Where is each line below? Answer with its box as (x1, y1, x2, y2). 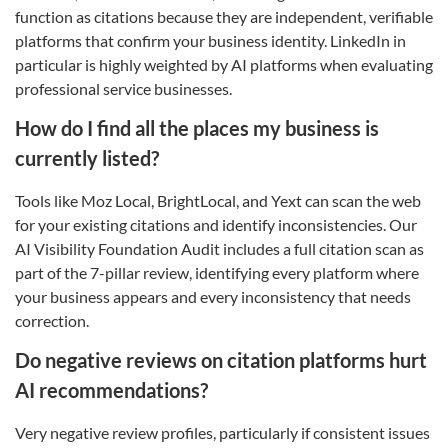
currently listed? (15, 146, 159, 171)
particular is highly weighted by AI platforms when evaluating (15, 55, 433, 75)
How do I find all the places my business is (15, 116, 379, 141)
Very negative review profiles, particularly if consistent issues (15, 423, 430, 443)
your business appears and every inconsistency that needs (15, 287, 411, 307)
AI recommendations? (15, 378, 208, 403)
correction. (15, 311, 89, 331)
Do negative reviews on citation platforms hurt (15, 348, 427, 373)
